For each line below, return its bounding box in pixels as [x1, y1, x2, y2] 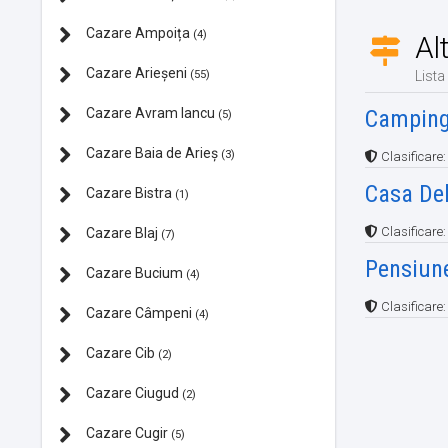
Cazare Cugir [83, 424, 171, 441]
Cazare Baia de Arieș [83, 144, 221, 161]
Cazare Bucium [83, 264, 186, 281]
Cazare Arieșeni [83, 64, 190, 81]
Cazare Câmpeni [83, 304, 195, 321]
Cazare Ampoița [83, 24, 193, 41]
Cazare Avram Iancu [83, 104, 218, 121]
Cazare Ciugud [83, 384, 182, 401]
